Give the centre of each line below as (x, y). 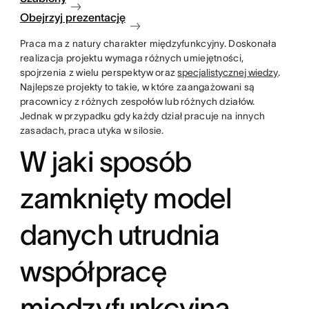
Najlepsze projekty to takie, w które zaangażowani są (137, 87)
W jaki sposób (105, 161)
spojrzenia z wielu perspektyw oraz (99, 72)
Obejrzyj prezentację (72, 17)
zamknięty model (126, 198)
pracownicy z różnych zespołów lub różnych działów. (137, 101)
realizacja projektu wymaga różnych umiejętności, (132, 58)
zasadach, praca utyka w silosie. (93, 130)
